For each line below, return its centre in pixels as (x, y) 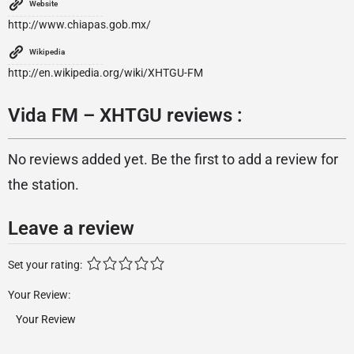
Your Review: (39, 295)
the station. (43, 185)
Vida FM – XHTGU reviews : (125, 116)
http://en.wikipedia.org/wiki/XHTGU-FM (105, 73)
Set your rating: (45, 265)
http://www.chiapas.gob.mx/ (79, 25)
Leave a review (71, 229)
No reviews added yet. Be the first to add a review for (173, 160)
